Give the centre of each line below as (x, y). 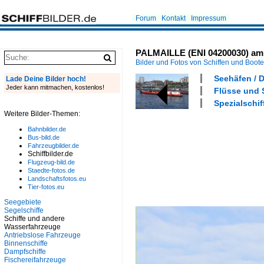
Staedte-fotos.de (51, 170)
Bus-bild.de (44, 137)
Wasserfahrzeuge (32, 227)
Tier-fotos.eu (46, 187)
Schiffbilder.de (50, 154)
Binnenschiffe (26, 243)
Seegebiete (23, 202)
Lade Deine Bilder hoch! (46, 79)
